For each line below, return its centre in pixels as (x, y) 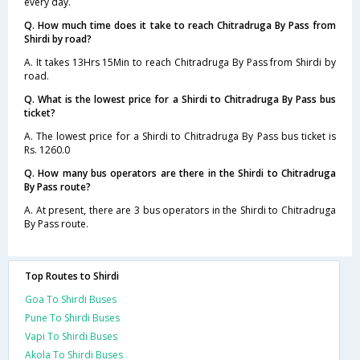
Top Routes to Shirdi (72, 276)
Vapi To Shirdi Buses (71, 336)
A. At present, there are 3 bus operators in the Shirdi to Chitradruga (180, 210)
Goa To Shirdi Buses (71, 299)
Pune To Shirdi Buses (72, 317)
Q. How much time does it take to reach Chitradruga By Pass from (180, 25)
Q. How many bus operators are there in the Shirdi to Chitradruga (180, 173)
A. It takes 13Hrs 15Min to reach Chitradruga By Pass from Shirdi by (180, 62)
